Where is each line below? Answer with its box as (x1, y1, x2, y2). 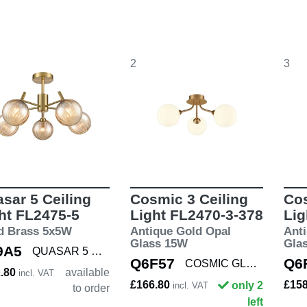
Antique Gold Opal (130, 225, 231, 238)
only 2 (232, 280, 263, 292)
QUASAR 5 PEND (91, 245, 102, 258)
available (64, 267, 110, 279)
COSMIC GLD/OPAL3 (245, 258, 257, 270)
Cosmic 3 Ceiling (130, 191, 248, 208)
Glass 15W (130, 237, 188, 251)
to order (72, 282, 110, 295)
